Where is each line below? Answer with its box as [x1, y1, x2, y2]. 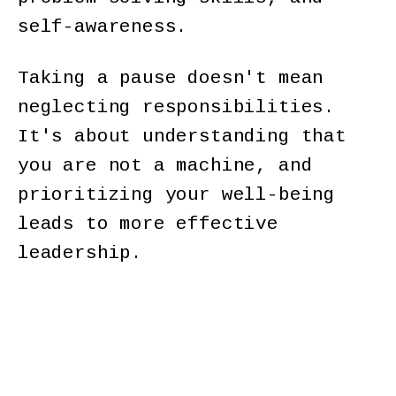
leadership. [18, 243, 143, 264]
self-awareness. [18, 17, 200, 38]
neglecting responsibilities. [18, 97, 335, 118]
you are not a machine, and [18, 156, 313, 177]
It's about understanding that [18, 126, 346, 148]
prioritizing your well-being [18, 185, 335, 206]
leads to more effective [18, 214, 278, 235]
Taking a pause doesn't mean [18, 68, 324, 89]
